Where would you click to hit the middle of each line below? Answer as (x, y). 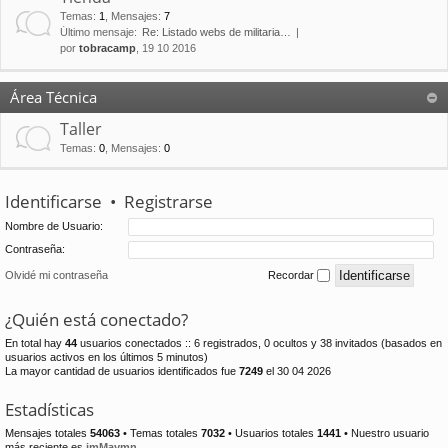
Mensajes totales (47, 432)
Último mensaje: (98, 32)
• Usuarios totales (271, 432)
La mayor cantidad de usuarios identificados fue (122, 370)
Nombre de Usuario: (54, 226)
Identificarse (53, 202)
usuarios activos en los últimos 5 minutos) (106, 356)
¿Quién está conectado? (96, 319)
